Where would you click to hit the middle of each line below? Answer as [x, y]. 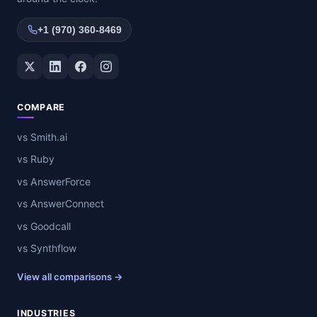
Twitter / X [44, 62]
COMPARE [41, 108]
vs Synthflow [47, 248]
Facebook [94, 62]
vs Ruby [36, 159]
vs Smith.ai [42, 137]
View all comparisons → [70, 277]
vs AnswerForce [54, 181]
